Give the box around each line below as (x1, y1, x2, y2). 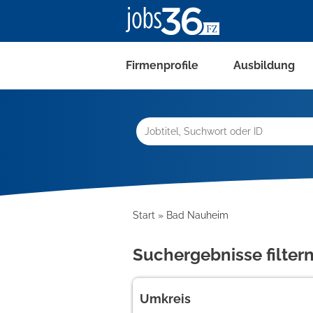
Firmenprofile (126, 58, 198, 72)
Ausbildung (233, 58, 295, 72)
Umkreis (140, 291, 191, 306)
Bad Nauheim (166, 210, 228, 221)
